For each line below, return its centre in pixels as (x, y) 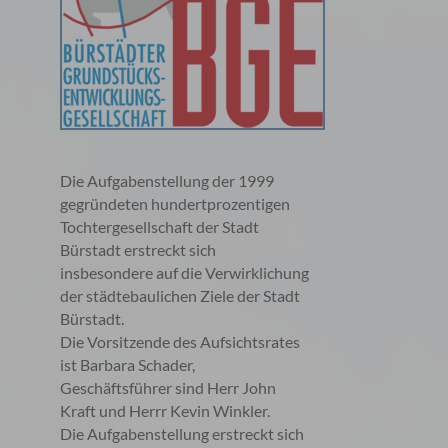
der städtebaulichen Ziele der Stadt (180, 295)
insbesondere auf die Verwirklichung (184, 272)
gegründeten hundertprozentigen (175, 203)
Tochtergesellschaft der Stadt (159, 226)
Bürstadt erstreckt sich (138, 249)
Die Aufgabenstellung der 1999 (167, 180)
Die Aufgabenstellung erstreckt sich (182, 433)
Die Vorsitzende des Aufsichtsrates (180, 341)
